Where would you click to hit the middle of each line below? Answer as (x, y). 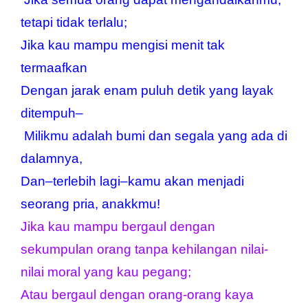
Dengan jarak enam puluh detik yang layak (147, 90)
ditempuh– (52, 113)
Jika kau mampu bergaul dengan (118, 226)
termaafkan (54, 67)
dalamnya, (52, 158)
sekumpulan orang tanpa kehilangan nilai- (144, 249)
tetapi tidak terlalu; (74, 22)
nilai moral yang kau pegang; (106, 272)
